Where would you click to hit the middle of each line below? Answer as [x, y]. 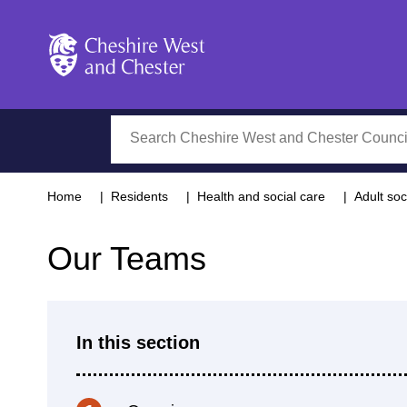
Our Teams [127, 258]
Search [134, 126]
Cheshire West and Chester [135, 86]
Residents [139, 196]
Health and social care [261, 196]
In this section [138, 342]
